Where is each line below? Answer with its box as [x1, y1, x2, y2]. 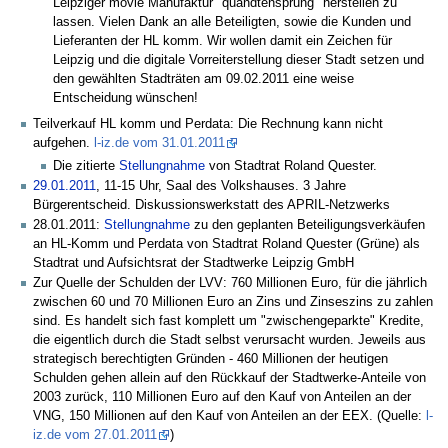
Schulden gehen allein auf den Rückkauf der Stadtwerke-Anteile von [33, 371, 426, 386]
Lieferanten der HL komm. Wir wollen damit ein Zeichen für [53, 34, 393, 49]
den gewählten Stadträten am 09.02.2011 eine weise [53, 72, 355, 87]
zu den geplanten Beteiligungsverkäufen [190, 218, 425, 233]
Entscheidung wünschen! [53, 91, 199, 106]
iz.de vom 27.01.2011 [33, 428, 157, 443]
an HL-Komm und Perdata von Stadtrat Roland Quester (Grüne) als [33, 237, 420, 252]
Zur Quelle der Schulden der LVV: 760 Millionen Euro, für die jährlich [33, 276, 427, 291]
